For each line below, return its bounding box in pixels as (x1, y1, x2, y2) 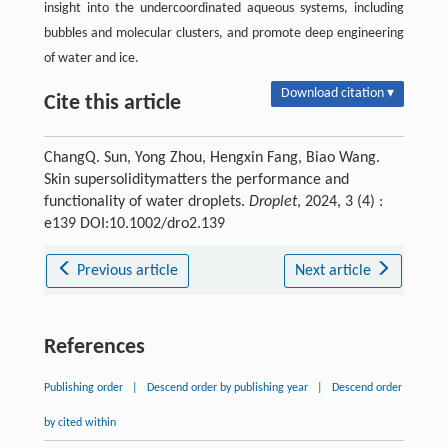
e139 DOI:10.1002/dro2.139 (43, 215, 225, 232)
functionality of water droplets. (43, 193, 249, 210)
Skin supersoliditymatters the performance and (43, 171, 349, 188)
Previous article (77, 262, 179, 279)
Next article (294, 262, 375, 279)
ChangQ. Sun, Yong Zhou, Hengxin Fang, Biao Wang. (43, 149, 380, 166)
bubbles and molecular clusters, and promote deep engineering (43, 25, 405, 41)
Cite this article (43, 91, 181, 115)
